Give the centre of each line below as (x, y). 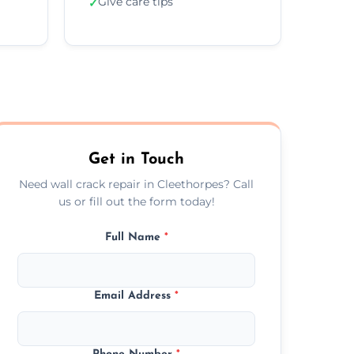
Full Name (134, 237)
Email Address (135, 296)
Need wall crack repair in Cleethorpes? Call (137, 184)
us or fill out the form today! (136, 201)
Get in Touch (137, 159)
